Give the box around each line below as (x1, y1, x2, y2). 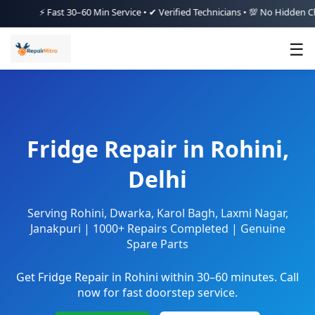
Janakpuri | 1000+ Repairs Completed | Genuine (30, 221, 285, 237)
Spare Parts (127, 236, 188, 252)
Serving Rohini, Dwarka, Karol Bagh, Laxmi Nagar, (27, 205, 288, 221)
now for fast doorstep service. (77, 285, 238, 301)
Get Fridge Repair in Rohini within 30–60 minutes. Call (16, 269, 299, 285)
